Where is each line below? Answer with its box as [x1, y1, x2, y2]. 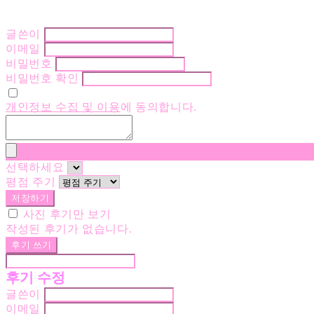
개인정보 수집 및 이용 [6, 101, 121, 114]
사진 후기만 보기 [22, 208, 111, 221]
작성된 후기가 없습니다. [6, 223, 132, 235]
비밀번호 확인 [6, 72, 79, 85]
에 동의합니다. [120, 101, 197, 114]
